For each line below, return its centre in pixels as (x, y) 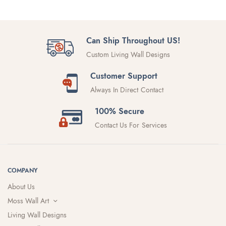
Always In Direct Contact (127, 90)
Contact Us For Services (131, 125)
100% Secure (120, 111)
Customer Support (124, 76)
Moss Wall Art (28, 201)
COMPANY (23, 171)
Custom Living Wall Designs (128, 55)
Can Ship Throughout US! (133, 41)
